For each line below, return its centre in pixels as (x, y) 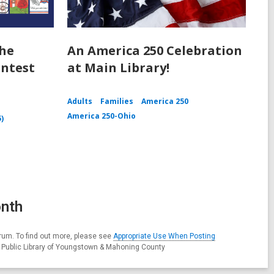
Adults (80, 102)
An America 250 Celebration (154, 51)
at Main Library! (118, 68)
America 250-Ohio (101, 116)
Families (117, 102)
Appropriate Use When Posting (164, 236)
